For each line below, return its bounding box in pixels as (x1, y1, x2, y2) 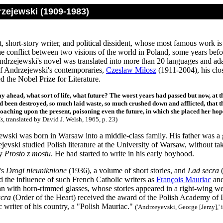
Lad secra (188, 166, 219, 175)
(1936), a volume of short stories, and (67, 166, 188, 175)
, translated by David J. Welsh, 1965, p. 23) (3, 115, 117, 123)
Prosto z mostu (4, 149, 51, 158)
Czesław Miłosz (106, 66, 156, 74)
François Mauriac (156, 175, 211, 184)
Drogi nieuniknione (4, 166, 67, 175)
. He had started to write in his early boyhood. (51, 149, 194, 158)
